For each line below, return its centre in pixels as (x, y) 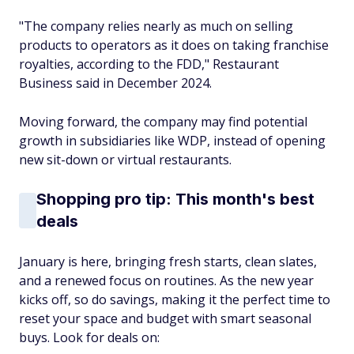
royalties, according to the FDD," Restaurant (149, 64)
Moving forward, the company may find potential (163, 122)
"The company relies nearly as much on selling (156, 26)
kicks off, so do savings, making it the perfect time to (175, 299)
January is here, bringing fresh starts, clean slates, (168, 262)
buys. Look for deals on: (89, 337)
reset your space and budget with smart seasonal (165, 318)
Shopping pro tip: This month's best (175, 199)
